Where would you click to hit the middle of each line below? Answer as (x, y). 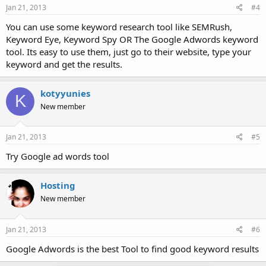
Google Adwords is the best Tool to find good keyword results (132, 248)
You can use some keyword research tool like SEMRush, (119, 26)
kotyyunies (65, 93)
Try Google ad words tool (58, 156)
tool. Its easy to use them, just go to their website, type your (129, 51)
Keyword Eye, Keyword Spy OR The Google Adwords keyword (132, 39)
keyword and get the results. (64, 64)
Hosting (58, 186)
